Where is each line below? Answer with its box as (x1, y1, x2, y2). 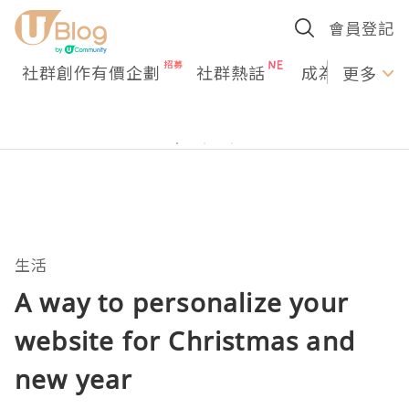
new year (15, 362, 133, 396)
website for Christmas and (15, 323, 356, 358)
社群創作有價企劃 (22, 60, 161, 84)
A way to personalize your (15, 285, 350, 320)
